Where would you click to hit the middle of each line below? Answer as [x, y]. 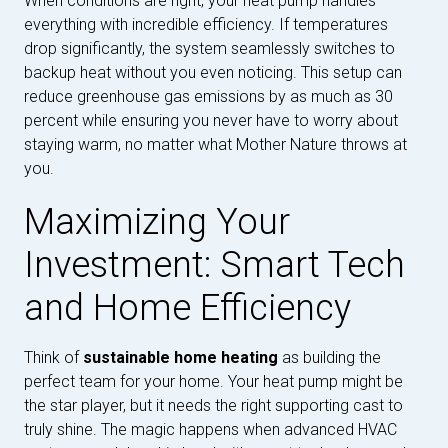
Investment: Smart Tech [214, 264]
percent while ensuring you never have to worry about [211, 120]
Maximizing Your [157, 221]
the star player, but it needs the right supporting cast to [213, 405]
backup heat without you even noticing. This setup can [213, 72]
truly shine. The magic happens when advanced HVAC [210, 429]
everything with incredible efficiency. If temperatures [206, 24]
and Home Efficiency [187, 307]
